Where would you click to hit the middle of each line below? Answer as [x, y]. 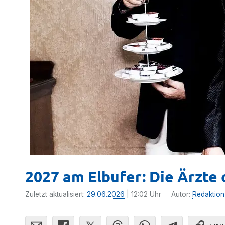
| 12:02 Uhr [143, 194]
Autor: [182, 194]
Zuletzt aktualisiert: [56, 194]
